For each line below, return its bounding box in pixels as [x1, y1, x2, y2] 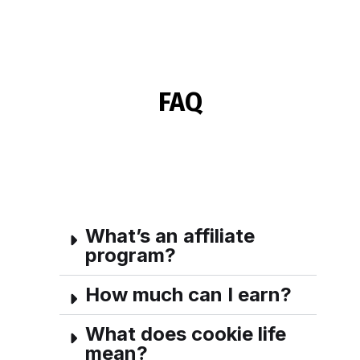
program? [85, 243, 176, 268]
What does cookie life [85, 322, 286, 346]
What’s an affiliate [85, 224, 255, 248]
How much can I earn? [85, 283, 292, 307]
